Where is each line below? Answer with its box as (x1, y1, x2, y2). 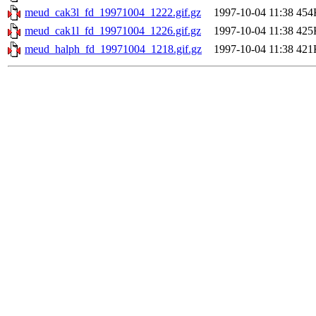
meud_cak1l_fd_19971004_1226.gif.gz (25, 25, 201, 37)
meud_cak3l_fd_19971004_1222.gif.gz (25, 6, 201, 19)
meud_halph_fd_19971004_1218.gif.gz (25, 43, 202, 56)
